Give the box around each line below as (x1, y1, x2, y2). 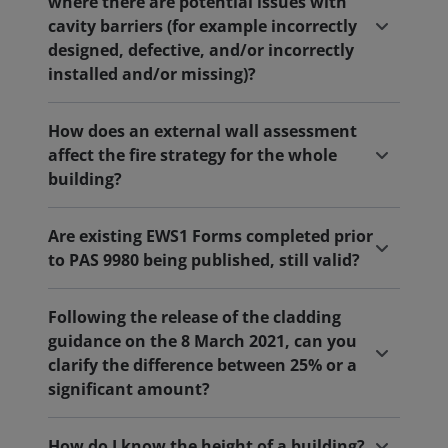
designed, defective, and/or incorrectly (48, 39, 354, 61)
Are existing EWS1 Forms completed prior (48, 225, 373, 247)
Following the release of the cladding (48, 306, 341, 328)
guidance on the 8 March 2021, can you (48, 330, 357, 352)
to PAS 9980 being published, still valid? (48, 249, 360, 271)
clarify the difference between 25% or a (48, 354, 357, 376)
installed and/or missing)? (48, 63, 256, 85)
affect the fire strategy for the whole (48, 144, 337, 166)
